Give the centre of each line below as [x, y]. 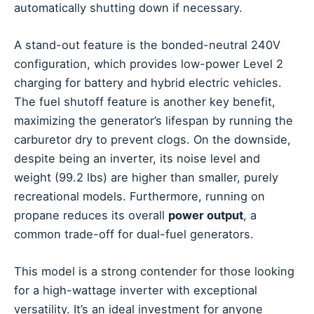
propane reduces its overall [91, 215]
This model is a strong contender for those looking [154, 272]
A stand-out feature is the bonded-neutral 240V [147, 45]
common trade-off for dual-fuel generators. [134, 234]
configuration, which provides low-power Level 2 [149, 63]
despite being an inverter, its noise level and [137, 158]
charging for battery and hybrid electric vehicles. [148, 82]
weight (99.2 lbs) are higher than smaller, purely [146, 177]
